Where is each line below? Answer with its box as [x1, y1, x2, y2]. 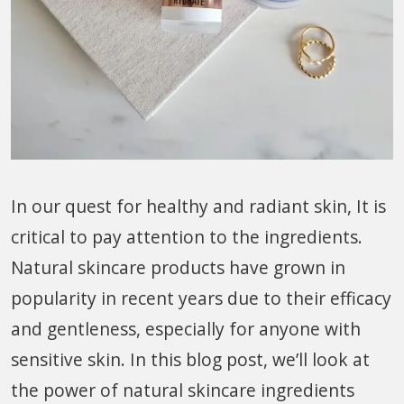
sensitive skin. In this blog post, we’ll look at [11, 347, 370, 372]
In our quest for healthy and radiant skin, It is [11, 194, 386, 219]
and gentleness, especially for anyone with [11, 317, 361, 342]
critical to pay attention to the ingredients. [11, 225, 363, 250]
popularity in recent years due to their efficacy [11, 286, 391, 311]
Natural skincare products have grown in [11, 255, 345, 280]
